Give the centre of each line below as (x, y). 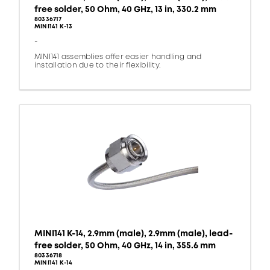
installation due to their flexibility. (98, 66)
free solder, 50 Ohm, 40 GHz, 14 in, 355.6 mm (125, 246)
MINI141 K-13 (54, 27)
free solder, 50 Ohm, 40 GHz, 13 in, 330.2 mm (125, 10)
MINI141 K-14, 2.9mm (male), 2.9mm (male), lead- (133, 234)
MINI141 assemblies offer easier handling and (118, 57)
